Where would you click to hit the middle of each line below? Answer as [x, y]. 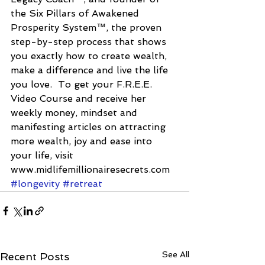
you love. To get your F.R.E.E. [83, 84]
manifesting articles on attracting [90, 127]
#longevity [35, 183]
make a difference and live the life [91, 70]
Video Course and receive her [80, 98]
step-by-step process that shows [90, 41]
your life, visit [43, 155]
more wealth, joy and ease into [83, 141]
